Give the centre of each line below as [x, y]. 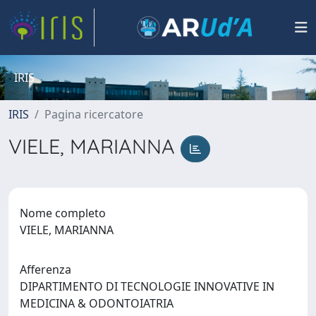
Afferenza [45, 269]
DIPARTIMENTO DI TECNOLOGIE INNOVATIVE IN [147, 286]
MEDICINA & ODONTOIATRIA [99, 303]
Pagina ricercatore [94, 114]
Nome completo [63, 213]
